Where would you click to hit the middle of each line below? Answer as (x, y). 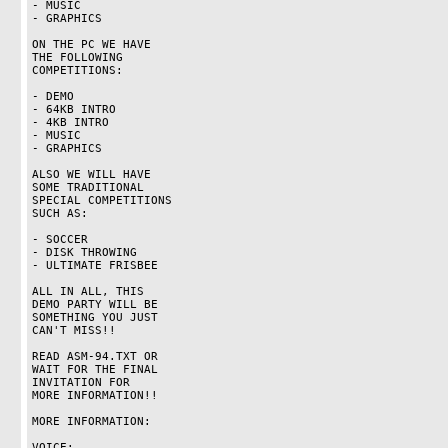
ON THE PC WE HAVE (91, 44)
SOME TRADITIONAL (87, 187)
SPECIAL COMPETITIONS (101, 200)
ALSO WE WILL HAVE (91, 174)
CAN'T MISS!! (73, 330)
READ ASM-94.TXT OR (94, 356)
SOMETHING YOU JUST (94, 317)
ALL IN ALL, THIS (87, 291)
